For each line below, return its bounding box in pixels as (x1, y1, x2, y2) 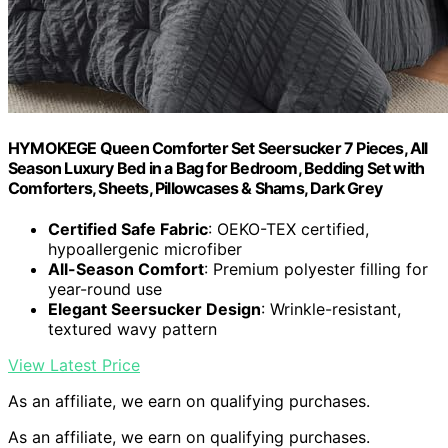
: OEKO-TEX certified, (208, 219, 369, 240)
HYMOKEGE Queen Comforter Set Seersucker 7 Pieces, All (8, 137, 428, 158)
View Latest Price (8, 355, 140, 376)
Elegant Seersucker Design (48, 299, 261, 320)
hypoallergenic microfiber (48, 239, 242, 260)
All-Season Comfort (48, 259, 204, 280)
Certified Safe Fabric (48, 219, 208, 240)
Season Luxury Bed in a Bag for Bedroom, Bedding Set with (8, 157, 425, 178)
